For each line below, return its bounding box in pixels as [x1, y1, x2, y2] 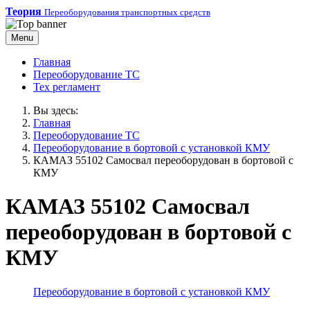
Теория [6, 6, 42, 17]
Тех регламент [33, 81, 100, 93]
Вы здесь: [33, 104, 84, 116]
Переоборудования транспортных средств [44, 7, 210, 17]
